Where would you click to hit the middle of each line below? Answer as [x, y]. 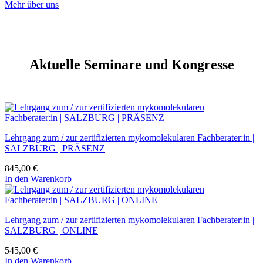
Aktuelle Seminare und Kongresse [131, 64]
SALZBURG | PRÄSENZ [55, 148]
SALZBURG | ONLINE [51, 230]
